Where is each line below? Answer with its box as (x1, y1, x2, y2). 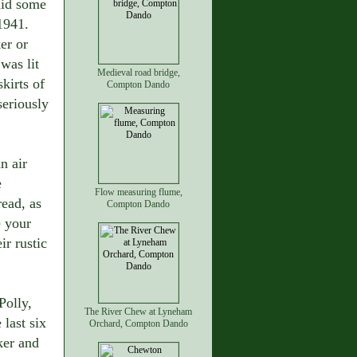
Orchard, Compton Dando (88, 318, 188, 329)
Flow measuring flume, (94, 186, 182, 198)
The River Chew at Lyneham (84, 306, 192, 317)
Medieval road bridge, (96, 67, 180, 78)
